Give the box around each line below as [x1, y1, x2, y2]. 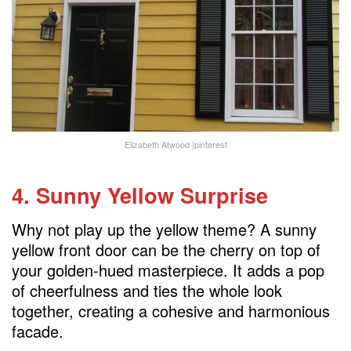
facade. [12, 320, 63, 343]
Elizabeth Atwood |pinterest [124, 138, 227, 151]
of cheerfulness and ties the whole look [12, 279, 282, 302]
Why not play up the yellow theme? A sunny [12, 218, 317, 241]
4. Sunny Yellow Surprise [12, 179, 268, 210]
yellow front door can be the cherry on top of [12, 238, 320, 262]
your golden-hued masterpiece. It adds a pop [12, 259, 324, 282]
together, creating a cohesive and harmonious [12, 299, 330, 323]
